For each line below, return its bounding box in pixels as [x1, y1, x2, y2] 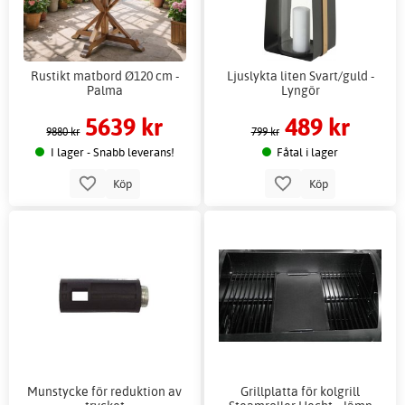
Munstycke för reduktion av [27, 382, 183, 399]
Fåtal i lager [277, 144, 339, 159]
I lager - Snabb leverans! [50, 144, 174, 159]
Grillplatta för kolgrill [240, 382, 361, 399]
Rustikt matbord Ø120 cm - [30, 68, 179, 84]
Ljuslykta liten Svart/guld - [226, 68, 374, 84]
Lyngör [280, 82, 320, 99]
